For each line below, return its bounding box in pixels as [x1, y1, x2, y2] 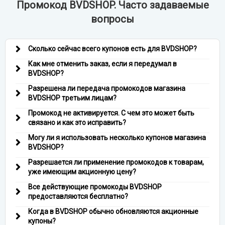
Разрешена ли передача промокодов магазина [28, 84, 185, 92]
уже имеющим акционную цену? [28, 168, 136, 176]
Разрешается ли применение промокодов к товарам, [28, 158, 204, 166]
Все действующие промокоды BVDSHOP [28, 183, 162, 191]
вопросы [91, 13, 134, 25]
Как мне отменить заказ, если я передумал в [28, 60, 177, 68]
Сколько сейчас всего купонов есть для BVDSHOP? [28, 45, 197, 53]
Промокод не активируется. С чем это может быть [28, 109, 194, 117]
